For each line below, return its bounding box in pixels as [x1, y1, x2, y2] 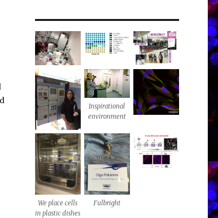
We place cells [38, 199, 78, 207]
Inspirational [89, 102, 126, 111]
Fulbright [93, 199, 121, 207]
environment [88, 112, 126, 121]
